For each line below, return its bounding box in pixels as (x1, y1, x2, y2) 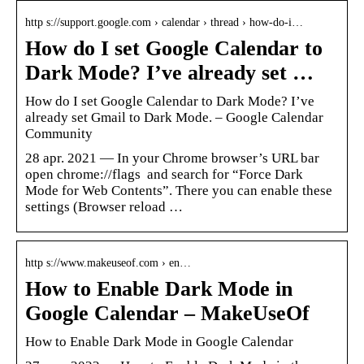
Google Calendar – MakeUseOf (25, 301, 310, 325)
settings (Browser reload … (25, 198, 183, 214)
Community (25, 125, 93, 141)
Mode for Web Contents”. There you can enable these (25, 182, 332, 198)
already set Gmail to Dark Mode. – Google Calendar (25, 109, 323, 125)
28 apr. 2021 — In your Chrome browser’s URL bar (25, 149, 319, 166)
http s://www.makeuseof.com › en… (25, 256, 191, 269)
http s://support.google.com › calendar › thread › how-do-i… (25, 15, 303, 28)
